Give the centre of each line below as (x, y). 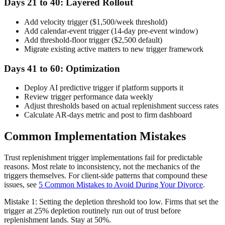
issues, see (21, 185)
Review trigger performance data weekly (89, 97)
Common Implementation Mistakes (95, 136)
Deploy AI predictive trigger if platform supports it (104, 88)
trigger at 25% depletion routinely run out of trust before (92, 211)
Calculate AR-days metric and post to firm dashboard (108, 115)
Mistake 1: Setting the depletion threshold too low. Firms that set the (111, 202)
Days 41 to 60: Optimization (62, 68)
